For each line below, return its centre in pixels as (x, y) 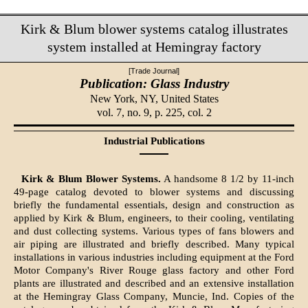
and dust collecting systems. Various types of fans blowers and (154, 231)
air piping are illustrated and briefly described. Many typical (154, 244)
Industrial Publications (154, 141)
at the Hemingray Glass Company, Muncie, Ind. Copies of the (154, 297)
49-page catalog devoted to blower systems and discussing (154, 192)
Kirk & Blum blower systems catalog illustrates (154, 29)
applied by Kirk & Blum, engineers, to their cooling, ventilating (154, 218)
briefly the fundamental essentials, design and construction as (154, 205)
